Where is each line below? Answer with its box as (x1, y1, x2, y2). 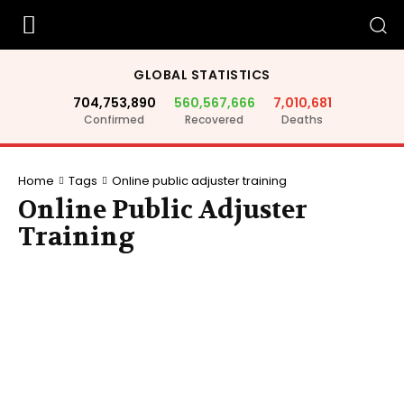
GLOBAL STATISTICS (133, 66, 271, 84)
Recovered (185, 112, 243, 127)
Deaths (281, 112, 323, 127)
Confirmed (84, 112, 144, 127)
